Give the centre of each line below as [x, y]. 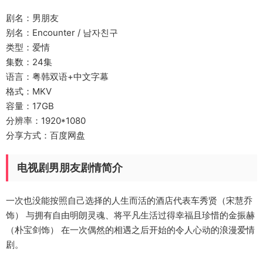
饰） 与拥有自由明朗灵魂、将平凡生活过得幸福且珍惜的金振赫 [130, 215]
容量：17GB [30, 106]
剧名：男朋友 [32, 18]
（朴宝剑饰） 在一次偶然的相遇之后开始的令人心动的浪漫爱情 [130, 230]
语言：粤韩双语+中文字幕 [57, 77]
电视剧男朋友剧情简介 [70, 168]
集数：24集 [29, 62]
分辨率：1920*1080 [46, 121]
